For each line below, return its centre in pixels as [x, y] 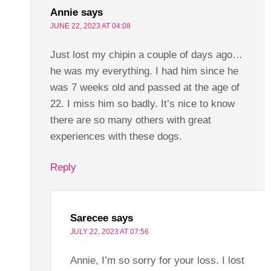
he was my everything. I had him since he [144, 71]
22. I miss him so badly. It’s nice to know [142, 103]
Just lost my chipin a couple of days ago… [146, 54]
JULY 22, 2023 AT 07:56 [109, 231]
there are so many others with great [130, 120]
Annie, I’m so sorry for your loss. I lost [157, 260]
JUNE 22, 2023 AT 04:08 [90, 26]
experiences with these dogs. [116, 136]
